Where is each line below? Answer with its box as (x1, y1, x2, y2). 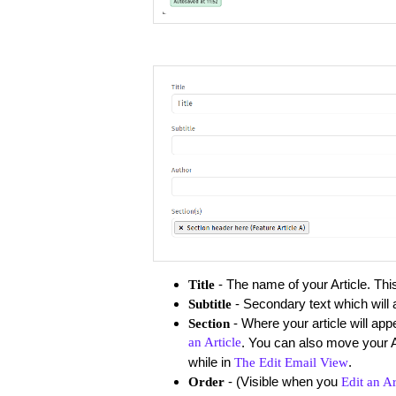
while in (187, 354, 234, 369)
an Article (187, 334, 241, 350)
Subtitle (187, 296, 232, 311)
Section (187, 316, 230, 331)
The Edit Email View (233, 354, 348, 369)
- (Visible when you (227, 373, 341, 389)
